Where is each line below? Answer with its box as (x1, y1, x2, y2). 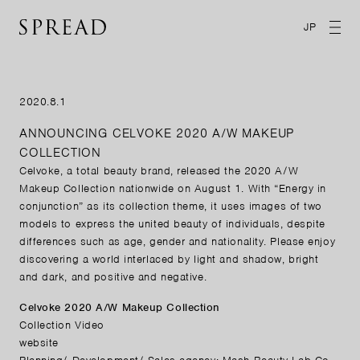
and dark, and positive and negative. (19, 269, 207, 284)
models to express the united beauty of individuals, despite (19, 216, 326, 231)
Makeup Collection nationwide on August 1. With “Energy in (19, 181, 326, 195)
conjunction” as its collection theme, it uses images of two (19, 198, 323, 213)
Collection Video (19, 317, 104, 332)
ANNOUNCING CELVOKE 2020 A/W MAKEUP (19, 125, 295, 141)
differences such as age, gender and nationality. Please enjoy (19, 234, 336, 248)
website (19, 335, 59, 350)
